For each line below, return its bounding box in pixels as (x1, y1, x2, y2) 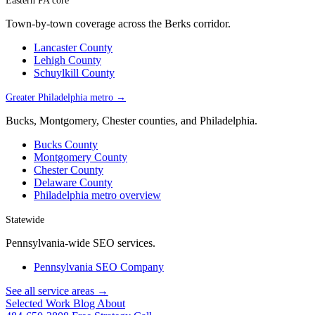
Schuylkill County (34, 67, 115, 79)
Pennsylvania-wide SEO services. (6, 237, 155, 249)
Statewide (6, 214, 44, 225)
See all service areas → (6, 285, 108, 297)
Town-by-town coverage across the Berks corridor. (6, 18, 231, 30)
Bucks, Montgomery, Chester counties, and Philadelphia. (6, 115, 257, 127)
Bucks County (34, 139, 98, 150)
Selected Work (6, 297, 73, 309)
